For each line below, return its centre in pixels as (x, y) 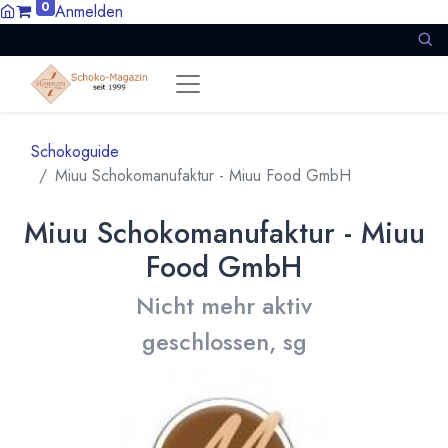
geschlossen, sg (224, 342)
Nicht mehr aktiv (224, 306)
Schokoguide (75, 151)
